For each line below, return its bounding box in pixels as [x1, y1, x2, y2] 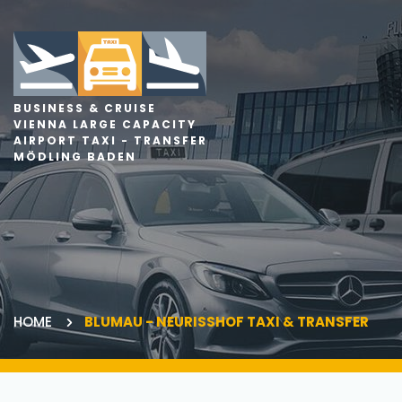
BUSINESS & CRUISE [13, 100, 156, 116]
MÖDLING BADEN [13, 148, 136, 164]
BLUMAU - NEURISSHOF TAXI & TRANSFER [83, 312, 360, 331]
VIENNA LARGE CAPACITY [13, 116, 197, 132]
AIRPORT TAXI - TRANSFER [13, 132, 207, 148]
